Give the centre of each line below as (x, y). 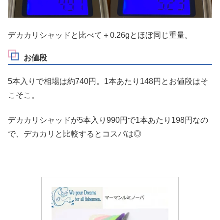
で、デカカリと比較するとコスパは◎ (75, 134)
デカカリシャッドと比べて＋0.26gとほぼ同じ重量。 (100, 35)
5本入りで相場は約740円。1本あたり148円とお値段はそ (108, 82)
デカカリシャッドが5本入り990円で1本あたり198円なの (108, 120)
